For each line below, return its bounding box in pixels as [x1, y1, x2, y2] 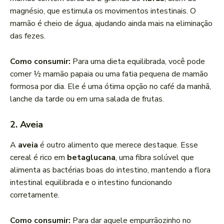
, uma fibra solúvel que [115, 152, 194, 163]
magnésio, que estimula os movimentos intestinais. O [10, 5, 196, 17]
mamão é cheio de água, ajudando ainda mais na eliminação [10, 18, 212, 29]
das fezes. [10, 30, 45, 42]
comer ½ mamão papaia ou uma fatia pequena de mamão [10, 68, 208, 80]
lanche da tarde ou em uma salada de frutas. [10, 93, 164, 105]
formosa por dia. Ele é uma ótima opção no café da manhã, [10, 81, 211, 92]
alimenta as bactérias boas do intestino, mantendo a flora [10, 164, 210, 176]
